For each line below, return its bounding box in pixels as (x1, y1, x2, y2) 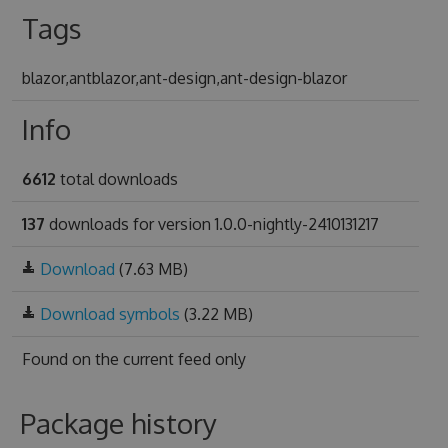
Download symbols (39, 303, 180, 324)
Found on (21, 348, 95, 369)
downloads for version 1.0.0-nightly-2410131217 (44, 213, 379, 234)
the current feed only (94, 348, 246, 369)
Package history (20, 404, 217, 441)
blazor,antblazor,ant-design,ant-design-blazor (21, 67, 347, 88)
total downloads (55, 168, 178, 189)
